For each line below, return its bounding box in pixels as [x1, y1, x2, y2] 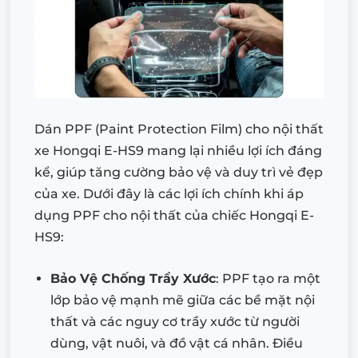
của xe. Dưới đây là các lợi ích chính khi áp [34, 185, 304, 201]
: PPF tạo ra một [216, 270, 320, 286]
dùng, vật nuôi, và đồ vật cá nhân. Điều [50, 335, 303, 351]
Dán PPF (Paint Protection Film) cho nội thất [34, 121, 324, 137]
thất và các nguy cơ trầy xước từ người [50, 313, 300, 329]
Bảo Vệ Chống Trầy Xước [50, 270, 216, 286]
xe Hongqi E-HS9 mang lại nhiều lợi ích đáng [34, 142, 322, 158]
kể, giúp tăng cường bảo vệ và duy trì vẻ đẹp [34, 164, 323, 180]
